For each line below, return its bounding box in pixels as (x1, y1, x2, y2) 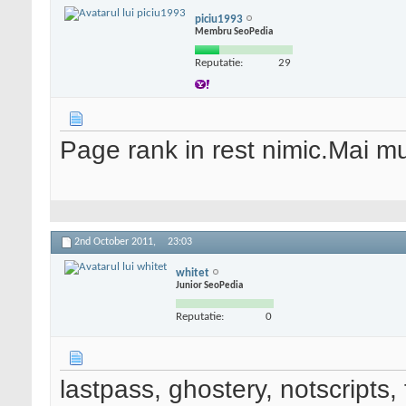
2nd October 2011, (74, 237, 159, 248)
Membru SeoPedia (195, 26, 273, 37)
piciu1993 (195, 13, 243, 25)
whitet (176, 266, 209, 279)
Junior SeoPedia (176, 280, 243, 291)
